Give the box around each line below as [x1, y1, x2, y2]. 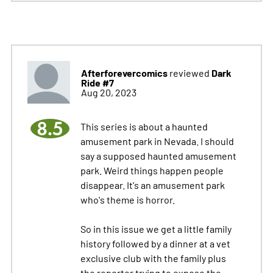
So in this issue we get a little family [80, 222, 232, 235]
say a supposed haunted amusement [80, 149, 236, 162]
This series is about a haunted [80, 120, 208, 133]
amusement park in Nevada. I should [80, 135, 234, 147]
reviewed [167, 66, 211, 79]
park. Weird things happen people [80, 164, 224, 177]
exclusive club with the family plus [80, 252, 226, 264]
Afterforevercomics [80, 66, 168, 80]
